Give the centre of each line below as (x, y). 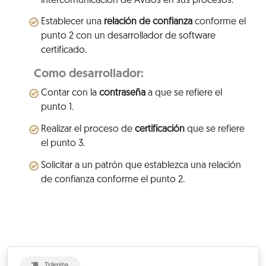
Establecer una (72, 22)
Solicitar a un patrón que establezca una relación (141, 165)
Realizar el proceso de (88, 130)
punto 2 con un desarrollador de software (128, 37)
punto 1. (57, 108)
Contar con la (70, 94)
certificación (159, 130)
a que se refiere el (183, 94)
